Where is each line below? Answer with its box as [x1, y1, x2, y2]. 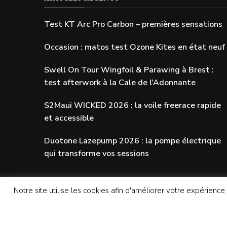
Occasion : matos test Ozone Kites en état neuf [44, 41, 225, 53]
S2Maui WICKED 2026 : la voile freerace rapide [44, 99, 221, 111]
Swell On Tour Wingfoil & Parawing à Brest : [44, 64, 214, 75]
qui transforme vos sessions [44, 147, 149, 159]
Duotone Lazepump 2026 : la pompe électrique [44, 135, 221, 146]
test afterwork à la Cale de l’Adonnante [44, 77, 196, 88]
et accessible [44, 112, 94, 124]
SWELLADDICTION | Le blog [111, 213, 219, 225]
